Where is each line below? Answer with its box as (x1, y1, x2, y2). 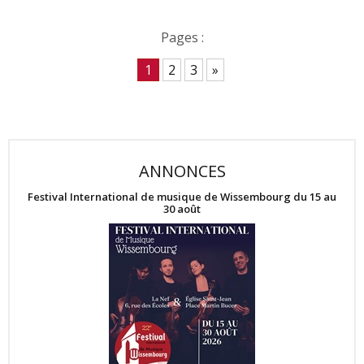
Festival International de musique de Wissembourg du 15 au (28, 188, 336, 204)
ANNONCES (138, 160, 226, 182)
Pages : (160, 28, 204, 46)
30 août (163, 201, 201, 216)
